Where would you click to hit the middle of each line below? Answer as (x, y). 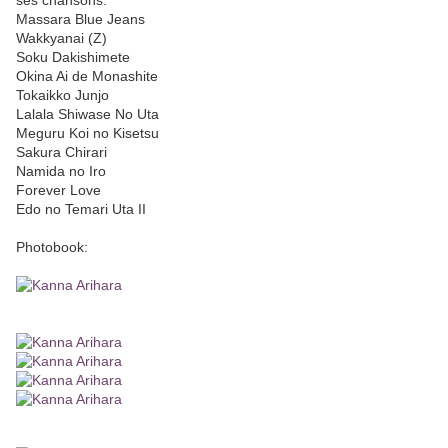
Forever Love (58, 190)
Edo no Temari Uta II (81, 209)
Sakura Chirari (61, 152)
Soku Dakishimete (73, 57)
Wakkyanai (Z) (61, 38)
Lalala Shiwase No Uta (87, 114)
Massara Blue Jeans (80, 19)
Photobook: (52, 247)
